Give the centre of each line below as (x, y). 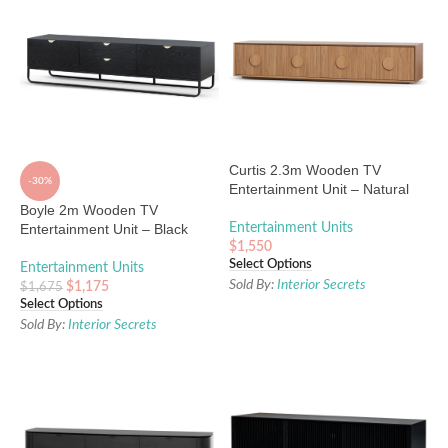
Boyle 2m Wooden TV (89, 209)
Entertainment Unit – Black (104, 228)
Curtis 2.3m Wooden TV (305, 169)
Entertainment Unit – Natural (319, 188)
